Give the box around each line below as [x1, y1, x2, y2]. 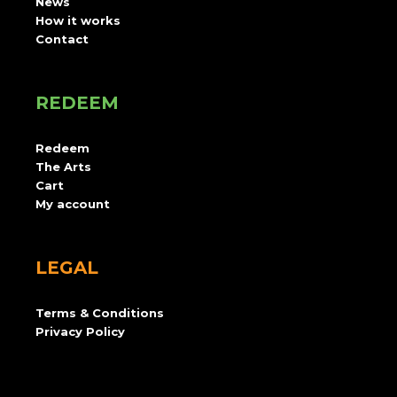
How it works [35, 13, 121, 28]
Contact [35, 32, 89, 47]
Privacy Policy [35, 324, 125, 339]
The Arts [35, 160, 91, 175]
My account [35, 197, 110, 212]
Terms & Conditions [35, 306, 164, 321]
